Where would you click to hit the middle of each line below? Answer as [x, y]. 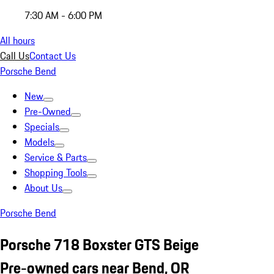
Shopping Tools [56, 172]
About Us [43, 188]
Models [39, 142]
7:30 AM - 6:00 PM [63, 15]
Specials [42, 127]
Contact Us [53, 56]
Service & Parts [56, 157]
